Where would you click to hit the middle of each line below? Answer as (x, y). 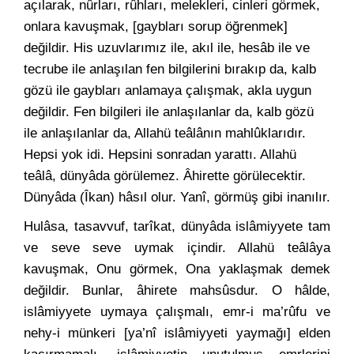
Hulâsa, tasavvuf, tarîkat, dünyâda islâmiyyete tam (177, 226)
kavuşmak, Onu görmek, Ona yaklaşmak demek (177, 269)
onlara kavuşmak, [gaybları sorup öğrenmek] (156, 26)
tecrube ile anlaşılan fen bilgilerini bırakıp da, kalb (170, 69)
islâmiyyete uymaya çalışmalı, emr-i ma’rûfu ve (177, 312)
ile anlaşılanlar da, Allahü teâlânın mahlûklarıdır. (165, 133)
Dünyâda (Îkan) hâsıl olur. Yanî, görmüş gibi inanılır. (177, 197)
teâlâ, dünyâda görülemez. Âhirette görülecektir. (165, 176)
